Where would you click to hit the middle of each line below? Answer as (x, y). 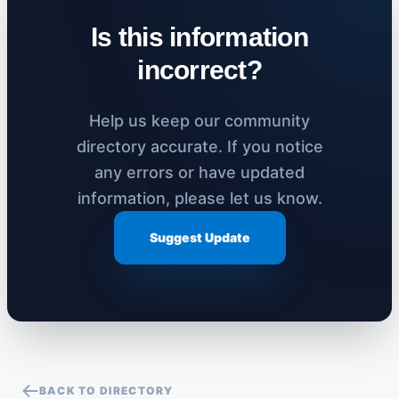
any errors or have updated (199, 172)
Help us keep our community (199, 120)
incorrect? (199, 69)
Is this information (199, 37)
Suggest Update (199, 237)
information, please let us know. (199, 198)
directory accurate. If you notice (199, 146)
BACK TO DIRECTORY (106, 390)
